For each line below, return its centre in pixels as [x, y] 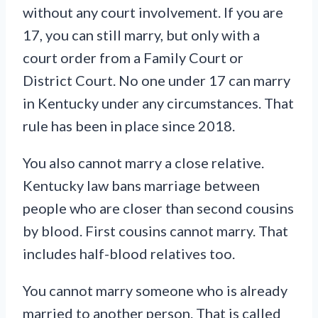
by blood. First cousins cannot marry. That [155, 231]
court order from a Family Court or [133, 58]
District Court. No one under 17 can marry [157, 81]
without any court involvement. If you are [153, 12]
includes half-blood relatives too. [129, 254]
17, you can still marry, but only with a [141, 35]
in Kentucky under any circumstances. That [158, 103]
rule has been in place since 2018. [129, 126]
